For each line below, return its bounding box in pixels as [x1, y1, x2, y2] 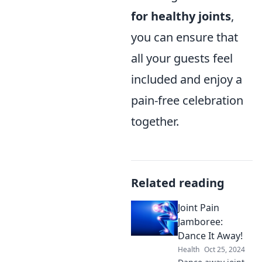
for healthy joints [131, 8, 231, 25]
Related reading [131, 175, 225, 191]
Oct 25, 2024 [204, 244, 245, 255]
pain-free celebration [131, 92, 243, 109]
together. [131, 113, 179, 130]
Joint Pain [178, 201, 219, 215]
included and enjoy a [131, 71, 242, 88]
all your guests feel [131, 50, 233, 67]
